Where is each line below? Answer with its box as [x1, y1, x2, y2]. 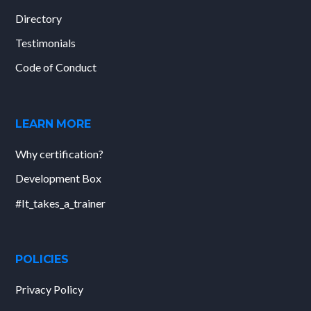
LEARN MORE [15, 117, 91, 131]
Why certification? [15, 146, 104, 160]
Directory [15, 11, 62, 25]
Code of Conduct [15, 60, 97, 74]
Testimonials [15, 36, 76, 49]
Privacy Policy [15, 283, 84, 296]
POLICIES [15, 253, 69, 267]
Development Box [15, 171, 102, 185]
